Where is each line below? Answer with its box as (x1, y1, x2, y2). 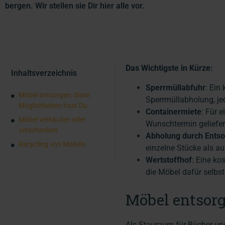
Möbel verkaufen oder (19, 116, 86, 124)
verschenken (19, 126, 58, 135)
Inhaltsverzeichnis (11, 68, 77, 78)
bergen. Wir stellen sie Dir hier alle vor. (5, 1, 145, 11)
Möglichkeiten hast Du (19, 101, 87, 110)
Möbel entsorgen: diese (19, 91, 90, 99)
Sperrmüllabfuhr (146, 82, 205, 92)
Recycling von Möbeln (19, 140, 86, 149)
